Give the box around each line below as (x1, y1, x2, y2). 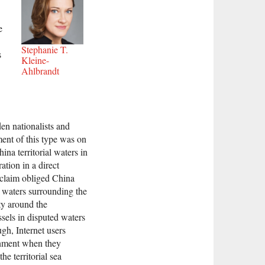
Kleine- (21, 53, 49, 66)
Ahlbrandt (21, 64, 59, 77)
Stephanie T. (21, 43, 68, 56)
